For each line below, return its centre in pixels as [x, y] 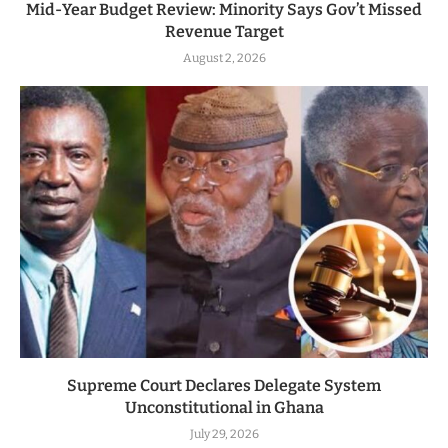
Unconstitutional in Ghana [224, 407]
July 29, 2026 [224, 433]
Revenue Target [224, 31]
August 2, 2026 [224, 57]
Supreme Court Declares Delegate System [224, 385]
